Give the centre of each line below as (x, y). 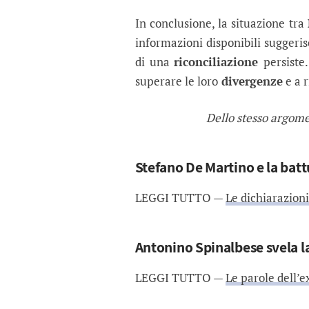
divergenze (250, 81)
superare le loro (176, 81)
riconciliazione (219, 62)
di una (154, 62)
